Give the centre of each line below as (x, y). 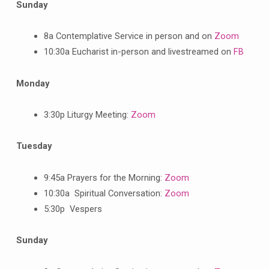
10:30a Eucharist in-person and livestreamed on (138, 52)
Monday (32, 83)
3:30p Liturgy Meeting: (87, 114)
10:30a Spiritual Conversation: (104, 193)
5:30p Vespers (73, 209)
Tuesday (34, 146)
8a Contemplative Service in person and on (129, 36)
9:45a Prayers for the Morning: (104, 177)
